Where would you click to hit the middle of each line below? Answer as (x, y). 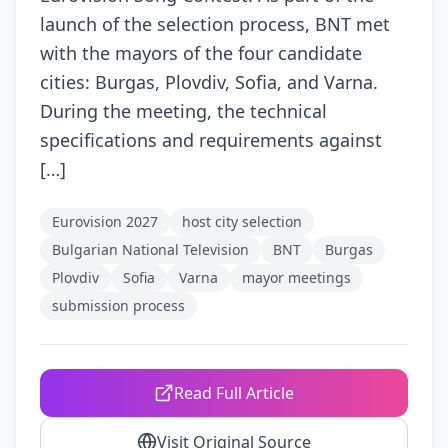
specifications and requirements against (211, 140)
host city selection (242, 221)
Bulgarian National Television (150, 249)
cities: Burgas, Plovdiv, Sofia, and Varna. (209, 82)
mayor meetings (296, 277)
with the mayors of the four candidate (201, 53)
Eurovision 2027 (105, 221)
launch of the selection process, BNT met (215, 24)
